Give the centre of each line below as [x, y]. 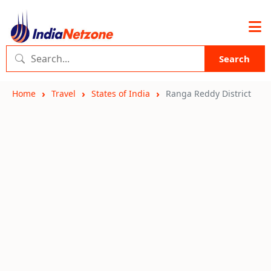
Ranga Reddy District [208, 93]
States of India [121, 93]
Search [234, 59]
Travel [64, 93]
